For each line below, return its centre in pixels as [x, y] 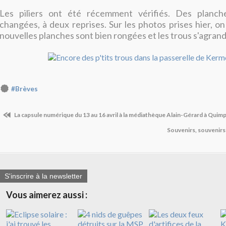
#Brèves [24, 89]
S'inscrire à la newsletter [43, 176]
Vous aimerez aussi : [47, 194]
